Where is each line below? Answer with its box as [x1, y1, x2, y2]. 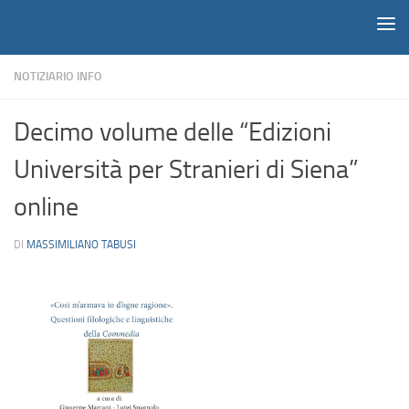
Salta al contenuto [25, 17, 131, 34]
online [14, 192, 79, 223]
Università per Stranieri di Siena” [14, 154, 359, 185]
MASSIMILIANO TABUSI [26, 238, 136, 252]
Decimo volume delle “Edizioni [14, 117, 331, 148]
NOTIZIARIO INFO [14, 69, 102, 84]
